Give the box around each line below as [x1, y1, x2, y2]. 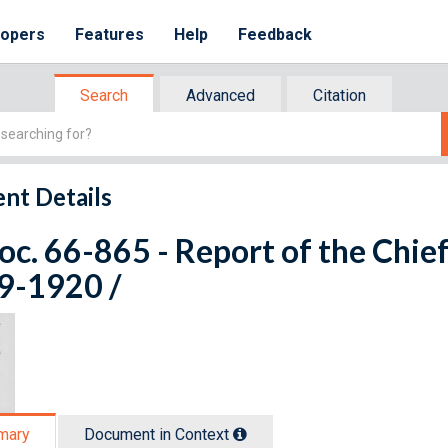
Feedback [238, 25, 313, 44]
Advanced [186, 86, 255, 105]
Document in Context [84, 424, 233, 444]
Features [75, 25, 145, 44]
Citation [313, 86, 366, 105]
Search [80, 86, 128, 105]
